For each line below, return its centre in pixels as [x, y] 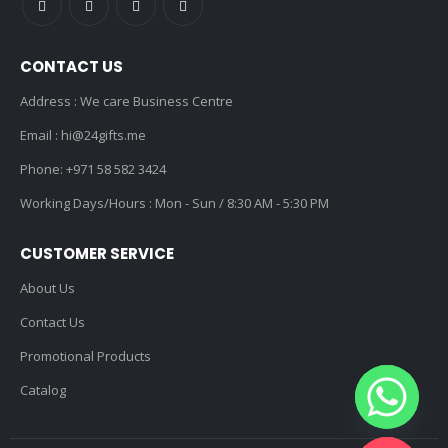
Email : [39, 134]
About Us [47, 287]
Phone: [43, 168]
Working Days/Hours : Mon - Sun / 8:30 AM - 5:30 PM [174, 202]
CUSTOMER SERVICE [97, 253]
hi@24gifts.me [102, 134]
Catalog [43, 389]
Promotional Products [85, 355]
